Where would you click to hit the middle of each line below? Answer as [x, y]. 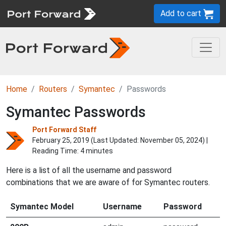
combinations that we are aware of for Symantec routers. [108, 182]
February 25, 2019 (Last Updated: [86, 140]
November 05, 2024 [171, 140]
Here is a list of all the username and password [89, 170]
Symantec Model [42, 207]
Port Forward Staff [64, 130]
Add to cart [182, 13]
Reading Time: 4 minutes [73, 151]
